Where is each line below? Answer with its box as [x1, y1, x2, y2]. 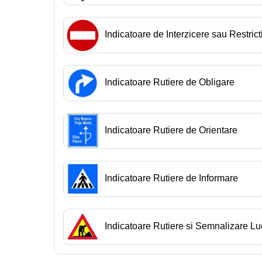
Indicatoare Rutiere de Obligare [105, 77, 235, 87]
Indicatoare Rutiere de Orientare [105, 125, 237, 135]
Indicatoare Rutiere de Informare [105, 173, 238, 183]
